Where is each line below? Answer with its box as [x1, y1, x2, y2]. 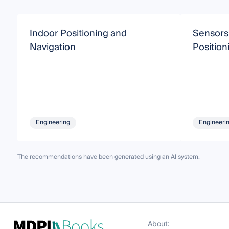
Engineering [35, 117, 70, 128]
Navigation [29, 39, 76, 55]
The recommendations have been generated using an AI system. [17, 151, 200, 163]
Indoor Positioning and [29, 25, 127, 41]
